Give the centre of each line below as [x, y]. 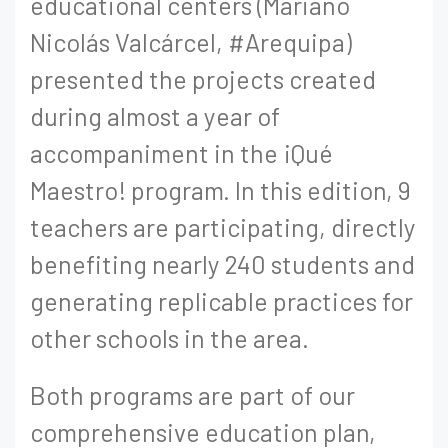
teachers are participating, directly [223, 227]
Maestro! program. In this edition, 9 [220, 190]
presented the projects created [203, 79]
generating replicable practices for [221, 301]
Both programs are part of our [192, 395]
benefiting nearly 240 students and [222, 264]
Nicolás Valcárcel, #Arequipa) [191, 42]
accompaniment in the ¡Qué [181, 153]
